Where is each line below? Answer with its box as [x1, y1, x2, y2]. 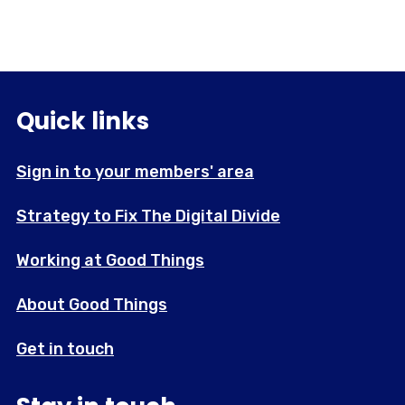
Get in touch [16, 339, 114, 360]
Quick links [16, 105, 149, 138]
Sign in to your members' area [16, 162, 254, 183]
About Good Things [16, 295, 167, 316]
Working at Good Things [16, 250, 204, 271]
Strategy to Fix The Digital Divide [16, 206, 280, 227]
